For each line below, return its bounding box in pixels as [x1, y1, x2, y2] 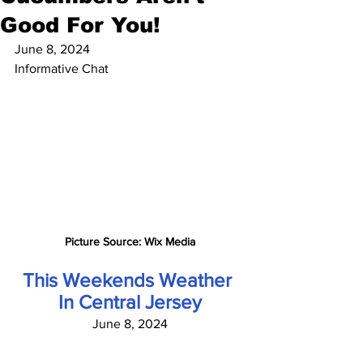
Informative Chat [15, 62, 109, 75]
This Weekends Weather [23, 269, 237, 292]
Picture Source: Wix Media [64, 235, 195, 249]
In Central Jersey [58, 291, 202, 314]
